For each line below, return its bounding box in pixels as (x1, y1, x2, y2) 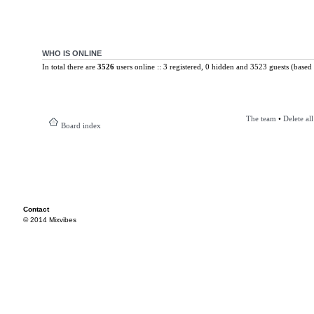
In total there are (41, 62, 97, 71)
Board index (60, 121, 101, 130)
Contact (23, 205, 49, 213)
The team (245, 114, 276, 123)
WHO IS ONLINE (41, 48, 102, 57)
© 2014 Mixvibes (23, 216, 76, 224)
